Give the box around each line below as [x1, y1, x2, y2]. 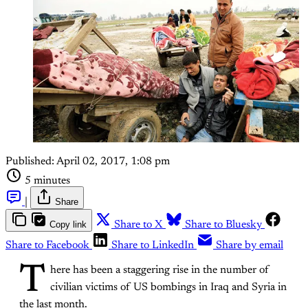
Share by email [216, 239, 283, 251]
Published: [5, 155, 54, 167]
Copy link [49, 219, 87, 230]
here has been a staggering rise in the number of [50, 264, 269, 276]
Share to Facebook [5, 239, 89, 251]
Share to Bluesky [185, 219, 262, 230]
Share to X [114, 219, 163, 230]
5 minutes [25, 175, 70, 186]
